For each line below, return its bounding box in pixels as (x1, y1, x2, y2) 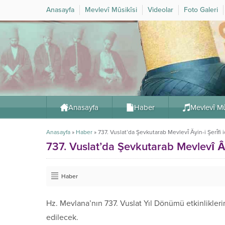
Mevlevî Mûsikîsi (85, 6, 137, 14)
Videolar (148, 6, 173, 14)
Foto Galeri (184, 6, 218, 14)
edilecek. (46, 212, 78, 222)
